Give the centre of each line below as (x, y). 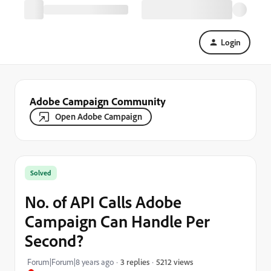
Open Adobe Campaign (99, 116)
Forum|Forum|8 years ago (70, 262)
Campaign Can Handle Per (117, 221)
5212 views (175, 261)
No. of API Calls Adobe (103, 202)
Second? (54, 240)
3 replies (135, 262)
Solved (41, 173)
